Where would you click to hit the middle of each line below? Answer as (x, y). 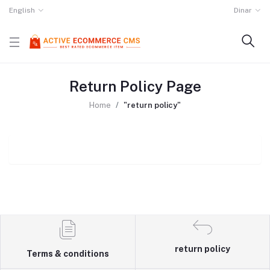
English (22, 10)
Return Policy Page (135, 86)
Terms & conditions (67, 253)
